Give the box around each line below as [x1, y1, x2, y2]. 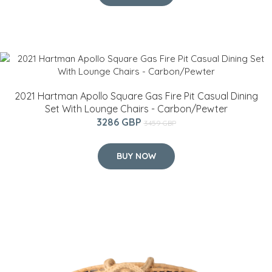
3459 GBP [143, 118, 176, 127]
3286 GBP [96, 115, 144, 128]
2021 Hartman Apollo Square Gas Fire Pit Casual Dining [14, 89, 258, 102]
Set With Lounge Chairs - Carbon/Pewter [44, 102, 228, 115]
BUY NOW [116, 150, 156, 161]
